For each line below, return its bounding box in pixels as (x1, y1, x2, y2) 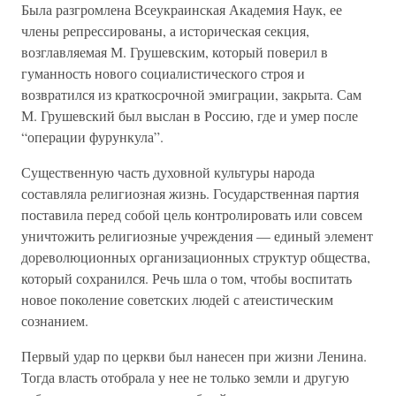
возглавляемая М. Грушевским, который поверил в (21, 42, 328, 61)
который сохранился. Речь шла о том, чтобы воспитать (21, 269, 352, 287)
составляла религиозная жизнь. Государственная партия (21, 184, 359, 202)
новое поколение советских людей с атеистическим (21, 290, 333, 308)
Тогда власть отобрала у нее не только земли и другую (21, 368, 349, 386)
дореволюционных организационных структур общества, (21, 247, 370, 266)
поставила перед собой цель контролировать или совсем (21, 205, 362, 224)
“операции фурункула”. (21, 127, 164, 146)
